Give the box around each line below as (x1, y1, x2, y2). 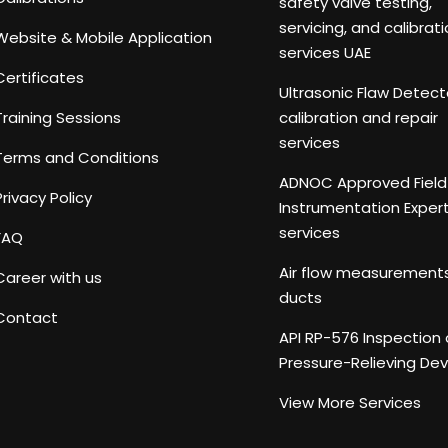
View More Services (279, 392, 421, 413)
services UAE (279, 42, 371, 63)
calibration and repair (279, 107, 438, 128)
